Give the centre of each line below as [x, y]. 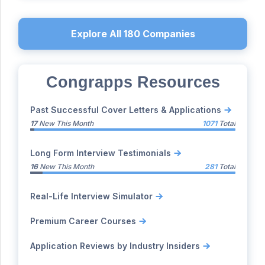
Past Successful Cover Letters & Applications [126, 109]
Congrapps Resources [133, 82]
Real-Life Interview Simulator [91, 196]
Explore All [97, 33]
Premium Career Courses [83, 221]
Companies [167, 33]
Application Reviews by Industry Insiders [115, 245]
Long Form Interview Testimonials [101, 153]
